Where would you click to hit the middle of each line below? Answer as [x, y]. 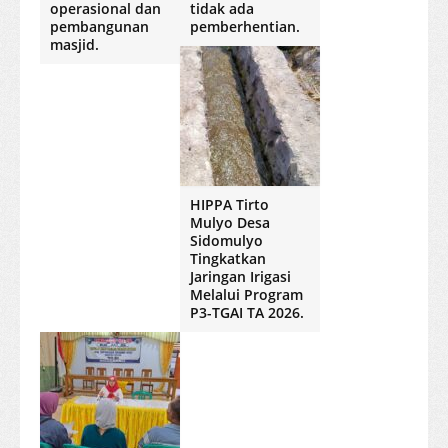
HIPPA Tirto [229, 205]
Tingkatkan [228, 259]
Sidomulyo [226, 241]
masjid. [74, 45]
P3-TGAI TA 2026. [247, 313]
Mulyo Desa [230, 223]
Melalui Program [246, 295]
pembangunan [99, 27]
